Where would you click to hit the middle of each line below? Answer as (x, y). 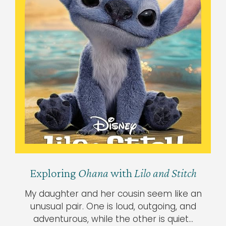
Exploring (54, 173)
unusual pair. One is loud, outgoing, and (113, 206)
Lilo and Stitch (165, 173)
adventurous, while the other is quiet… (113, 219)
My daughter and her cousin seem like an (113, 193)
